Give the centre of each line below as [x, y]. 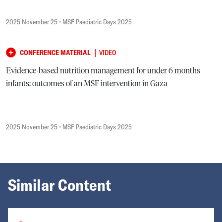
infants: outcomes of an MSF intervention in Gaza [87, 83]
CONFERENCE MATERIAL [55, 52]
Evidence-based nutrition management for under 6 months [103, 71]
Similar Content [59, 185]
